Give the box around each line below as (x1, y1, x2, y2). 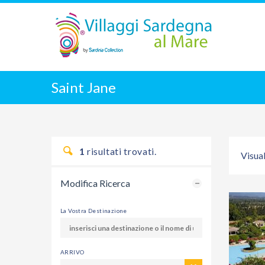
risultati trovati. (85, 146, 157, 157)
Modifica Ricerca (60, 177, 130, 189)
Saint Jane (51, 79, 116, 96)
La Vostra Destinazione (60, 207, 127, 214)
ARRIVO (60, 248, 85, 256)
